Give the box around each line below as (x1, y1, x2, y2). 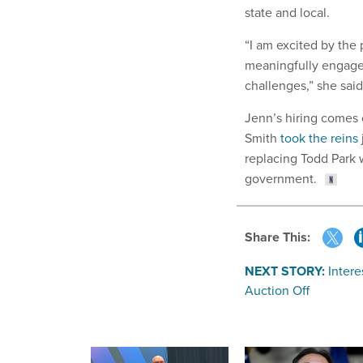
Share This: (253, 228, 310, 247)
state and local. (245, 2, 330, 22)
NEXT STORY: (245, 262, 325, 281)
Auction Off (245, 281, 310, 301)
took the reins (277, 128, 358, 147)
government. (245, 169, 317, 188)
